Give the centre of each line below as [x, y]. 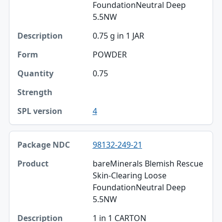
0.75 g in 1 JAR [118, 35]
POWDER [110, 54]
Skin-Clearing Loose [129, 175]
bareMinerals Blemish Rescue [148, 163]
